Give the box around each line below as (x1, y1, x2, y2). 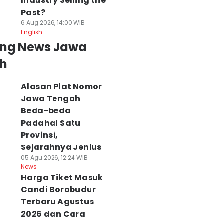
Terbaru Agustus (20, 196, 94, 207)
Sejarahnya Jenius (20, 142, 102, 153)
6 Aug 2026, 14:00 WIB (20, 18, 85, 27)
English (20, 28, 42, 36)
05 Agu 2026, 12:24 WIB (20, 153, 88, 162)
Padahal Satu (20, 117, 81, 128)
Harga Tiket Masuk (20, 172, 103, 183)
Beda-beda (20, 105, 71, 116)
